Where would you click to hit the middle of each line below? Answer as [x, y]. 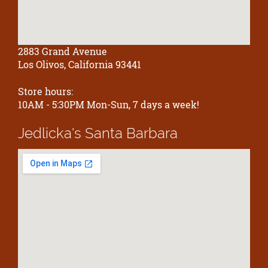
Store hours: [45, 91]
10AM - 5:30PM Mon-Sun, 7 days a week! [109, 104]
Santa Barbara [131, 133]
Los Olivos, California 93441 [80, 65]
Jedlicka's [51, 133]
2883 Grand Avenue [63, 51]
